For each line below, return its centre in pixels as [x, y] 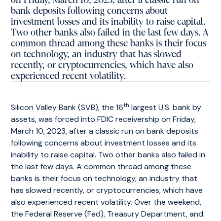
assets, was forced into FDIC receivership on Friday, [104, 119]
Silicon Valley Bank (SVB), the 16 [67, 107]
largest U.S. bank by [166, 107]
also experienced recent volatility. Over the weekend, [106, 202]
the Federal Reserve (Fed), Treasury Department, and [107, 214]
